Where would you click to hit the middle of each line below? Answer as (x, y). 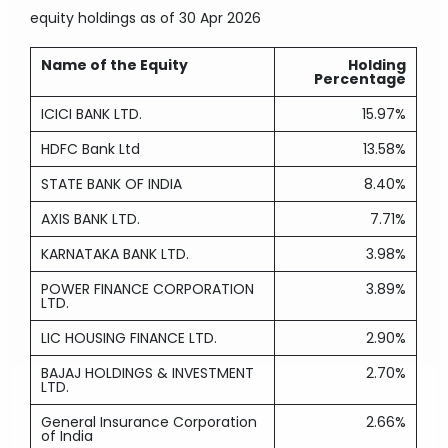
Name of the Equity (115, 65)
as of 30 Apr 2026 (201, 18)
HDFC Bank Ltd (91, 149)
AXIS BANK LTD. (91, 219)
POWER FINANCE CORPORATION (148, 289)
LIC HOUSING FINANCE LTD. (129, 338)
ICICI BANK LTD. (92, 114)
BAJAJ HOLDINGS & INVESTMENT (148, 373)
